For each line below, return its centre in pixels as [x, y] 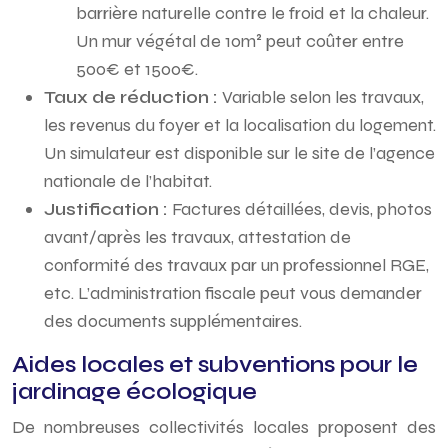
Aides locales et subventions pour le [215, 364]
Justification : [108, 209]
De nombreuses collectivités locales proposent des [224, 427]
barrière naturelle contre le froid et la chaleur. [252, 13]
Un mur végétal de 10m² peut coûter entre [240, 41]
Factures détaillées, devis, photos [302, 209]
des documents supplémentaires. [173, 321]
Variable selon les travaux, [323, 97]
